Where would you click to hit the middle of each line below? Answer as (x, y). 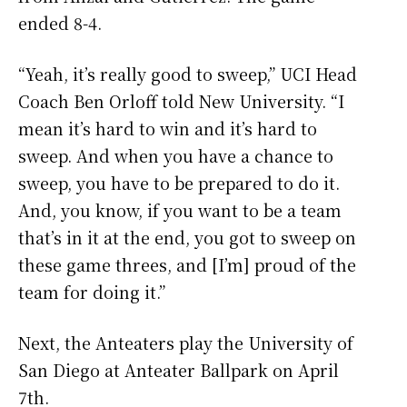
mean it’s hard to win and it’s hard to (168, 129)
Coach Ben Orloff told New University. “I (181, 101)
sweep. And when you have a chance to (176, 156)
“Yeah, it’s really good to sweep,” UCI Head (188, 74)
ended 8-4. (62, 23)
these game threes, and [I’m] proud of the (187, 265)
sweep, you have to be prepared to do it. (179, 183)
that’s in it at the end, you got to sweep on (187, 238)
